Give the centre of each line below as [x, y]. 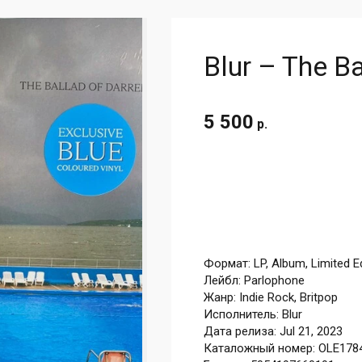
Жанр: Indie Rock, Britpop [271, 298]
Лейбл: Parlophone [254, 281]
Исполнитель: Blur [253, 315]
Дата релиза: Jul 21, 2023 [273, 332]
